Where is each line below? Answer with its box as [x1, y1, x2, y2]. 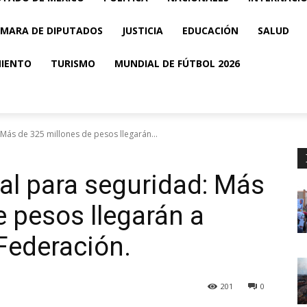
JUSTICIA [122, 24, 163, 37]
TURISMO [51, 57, 95, 70]
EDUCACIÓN [182, 24, 238, 37]
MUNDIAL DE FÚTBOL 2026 [114, 57, 240, 70]
